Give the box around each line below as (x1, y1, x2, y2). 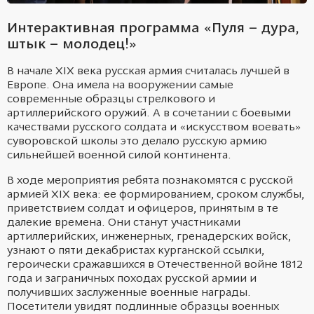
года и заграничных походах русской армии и (7, 273, 257, 285)
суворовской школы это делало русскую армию (7, 136, 267, 148)
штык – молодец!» (7, 38, 137, 53)
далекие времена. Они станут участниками (7, 217, 240, 229)
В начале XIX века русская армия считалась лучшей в (7, 66, 289, 78)
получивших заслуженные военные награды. (7, 287, 251, 299)
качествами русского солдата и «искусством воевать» (7, 122, 301, 134)
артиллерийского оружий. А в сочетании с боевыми (7, 108, 291, 120)
